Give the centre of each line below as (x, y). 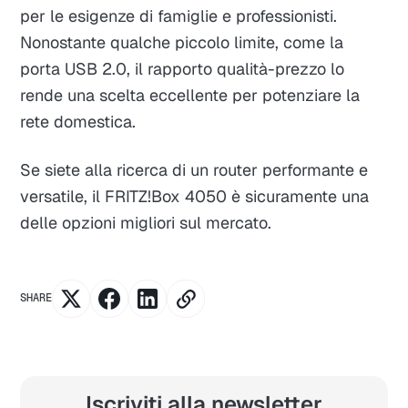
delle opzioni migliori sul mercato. (146, 222)
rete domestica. (78, 121)
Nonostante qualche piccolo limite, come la (182, 42)
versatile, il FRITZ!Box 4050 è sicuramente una (195, 196)
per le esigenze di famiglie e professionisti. (179, 15)
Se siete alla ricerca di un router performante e (194, 169)
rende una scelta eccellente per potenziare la (190, 95)
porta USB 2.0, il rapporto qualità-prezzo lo (183, 68)
